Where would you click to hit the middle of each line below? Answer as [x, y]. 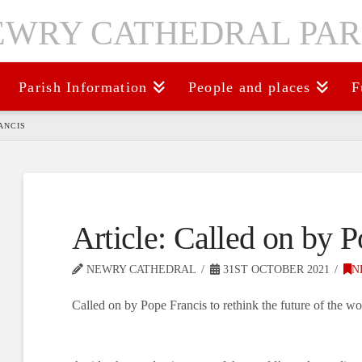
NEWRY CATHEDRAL [139, 270]
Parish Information [83, 88]
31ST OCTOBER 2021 [274, 270]
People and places [249, 88]
